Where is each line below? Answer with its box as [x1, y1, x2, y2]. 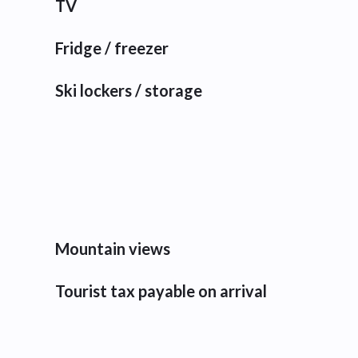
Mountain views [55, 239, 171, 258]
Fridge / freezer [55, 38, 169, 58]
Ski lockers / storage [55, 81, 203, 100]
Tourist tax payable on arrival [55, 281, 268, 300]
